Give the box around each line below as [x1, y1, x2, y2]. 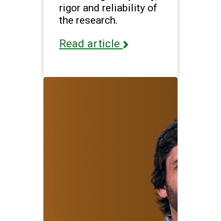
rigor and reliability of [59, 1, 157, 14]
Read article [59, 37, 123, 51]
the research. [59, 14, 118, 27]
